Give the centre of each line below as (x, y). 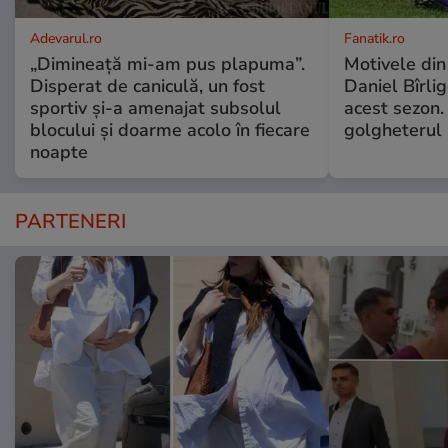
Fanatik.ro (374, 39)
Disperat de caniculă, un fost (147, 86)
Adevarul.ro (66, 39)
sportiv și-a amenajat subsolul (155, 108)
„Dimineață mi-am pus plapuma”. (167, 64)
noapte (59, 152)
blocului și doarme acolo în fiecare (170, 130)
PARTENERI (70, 222)
